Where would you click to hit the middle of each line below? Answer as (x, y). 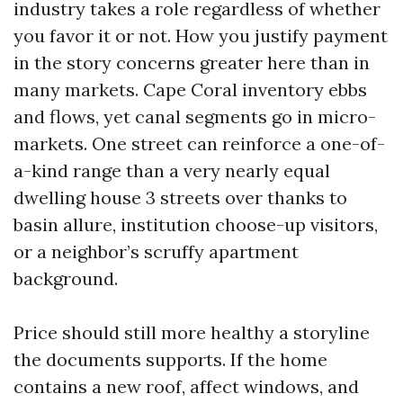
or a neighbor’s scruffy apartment (156, 251)
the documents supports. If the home (170, 359)
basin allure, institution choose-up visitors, (196, 224)
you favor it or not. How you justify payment (201, 36)
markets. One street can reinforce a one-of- (199, 143)
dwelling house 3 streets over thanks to (180, 197)
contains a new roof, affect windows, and (186, 386)
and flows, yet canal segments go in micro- (195, 116)
